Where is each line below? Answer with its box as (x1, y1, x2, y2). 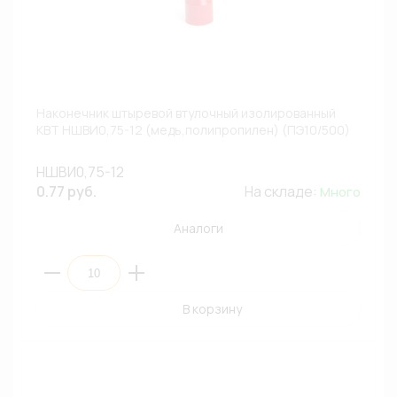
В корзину (182, 300, 242, 317)
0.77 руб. (36, 182, 97, 201)
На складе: (245, 182, 320, 201)
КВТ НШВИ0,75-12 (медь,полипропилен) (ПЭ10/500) (36, 121, 350, 138)
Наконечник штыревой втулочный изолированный (36, 105, 336, 121)
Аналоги (174, 220, 223, 237)
